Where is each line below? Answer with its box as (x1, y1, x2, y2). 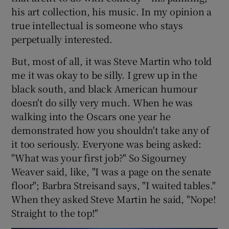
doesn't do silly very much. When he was (11, 96, 193, 109)
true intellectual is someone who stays (11, 18, 183, 32)
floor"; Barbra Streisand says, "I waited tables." (11, 178, 216, 192)
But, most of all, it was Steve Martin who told (11, 54, 212, 68)
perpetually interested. (11, 32, 112, 46)
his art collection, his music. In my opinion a (11, 5, 212, 18)
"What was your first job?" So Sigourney (11, 151, 187, 165)
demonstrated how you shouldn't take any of (11, 123, 210, 137)
